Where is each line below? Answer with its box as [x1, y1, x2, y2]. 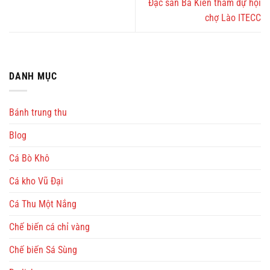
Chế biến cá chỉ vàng [9, 221, 90, 233]
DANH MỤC [9, 70, 57, 82]
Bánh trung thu [9, 107, 67, 119]
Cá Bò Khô [9, 152, 49, 165]
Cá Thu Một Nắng [9, 198, 77, 210]
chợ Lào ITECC [205, 11, 261, 24]
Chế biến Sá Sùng [9, 244, 77, 256]
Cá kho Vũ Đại [9, 175, 63, 187]
